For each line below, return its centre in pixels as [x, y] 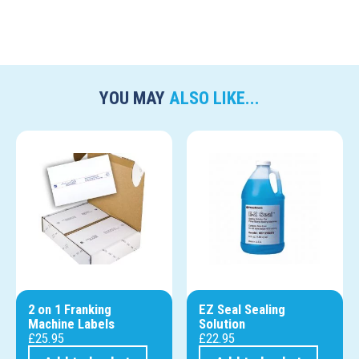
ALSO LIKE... [214, 98]
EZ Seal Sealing [242, 310]
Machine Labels [71, 324]
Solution [222, 324]
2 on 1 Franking [69, 310]
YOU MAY [134, 98]
